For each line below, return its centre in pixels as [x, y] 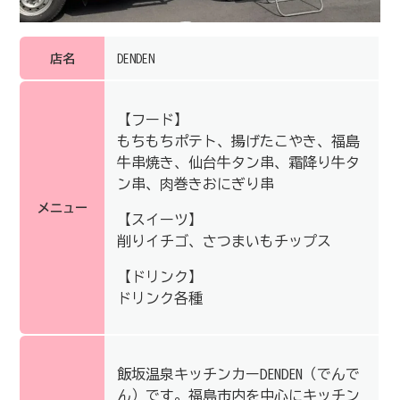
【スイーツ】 [160, 219]
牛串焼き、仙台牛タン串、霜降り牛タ [238, 162]
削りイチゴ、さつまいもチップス [224, 241]
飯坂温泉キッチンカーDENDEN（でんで [238, 374]
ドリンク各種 [160, 298]
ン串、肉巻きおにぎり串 [196, 183]
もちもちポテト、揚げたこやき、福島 [238, 141]
